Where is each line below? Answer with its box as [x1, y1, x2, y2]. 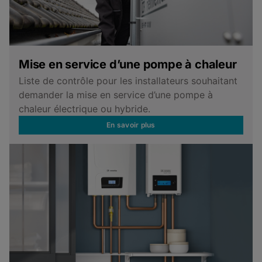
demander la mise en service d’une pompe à [19, 88, 213, 101]
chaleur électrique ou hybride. [19, 102, 150, 115]
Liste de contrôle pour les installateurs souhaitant [19, 74, 237, 87]
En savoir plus [106, 120, 156, 129]
